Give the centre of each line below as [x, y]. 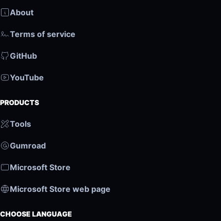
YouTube [27, 78]
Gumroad [28, 145]
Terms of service [43, 34]
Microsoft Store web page [60, 189]
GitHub [23, 56]
